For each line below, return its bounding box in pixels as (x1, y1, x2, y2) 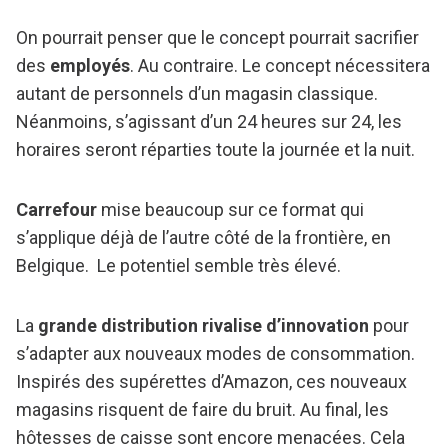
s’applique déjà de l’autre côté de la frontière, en (16, 227, 391, 249)
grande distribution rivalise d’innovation (38, 315, 369, 337)
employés (50, 55, 130, 77)
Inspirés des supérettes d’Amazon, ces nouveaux (16, 371, 407, 393)
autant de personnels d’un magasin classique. (16, 83, 378, 105)
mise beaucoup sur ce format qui (97, 199, 364, 221)
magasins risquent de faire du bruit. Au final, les (16, 399, 389, 421)
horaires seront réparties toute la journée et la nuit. (16, 139, 415, 161)
